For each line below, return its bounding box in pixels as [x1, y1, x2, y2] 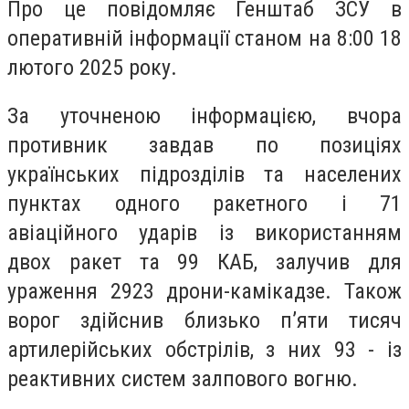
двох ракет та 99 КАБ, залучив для [7, 249, 402, 276]
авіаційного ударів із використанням [7, 220, 402, 246]
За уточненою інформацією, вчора [7, 103, 402, 130]
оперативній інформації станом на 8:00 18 [7, 25, 402, 51]
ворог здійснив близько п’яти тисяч [7, 308, 402, 334]
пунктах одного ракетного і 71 [7, 191, 402, 217]
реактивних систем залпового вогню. [7, 366, 358, 393]
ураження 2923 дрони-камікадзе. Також [7, 278, 402, 305]
